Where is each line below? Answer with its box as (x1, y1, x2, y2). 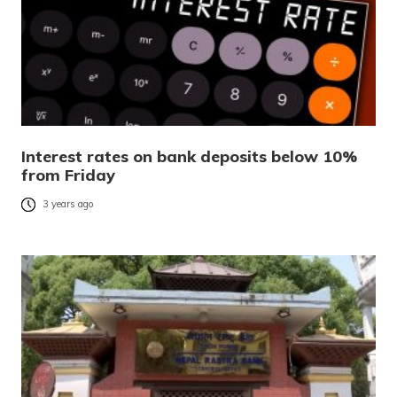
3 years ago (43, 198, 94, 211)
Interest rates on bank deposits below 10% (21, 145, 357, 167)
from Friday (21, 164, 115, 185)
